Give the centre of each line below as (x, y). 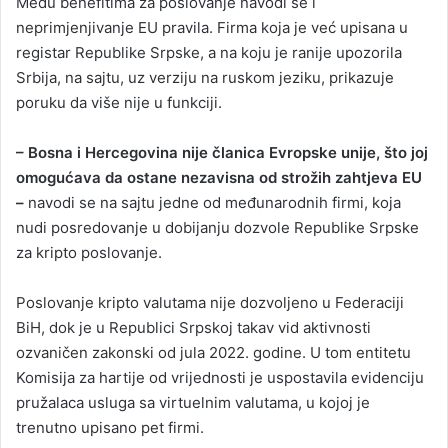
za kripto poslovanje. (89, 252)
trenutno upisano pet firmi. (110, 427)
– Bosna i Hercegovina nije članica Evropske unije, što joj (222, 152)
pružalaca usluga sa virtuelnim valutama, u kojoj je (193, 402)
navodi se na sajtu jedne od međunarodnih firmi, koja (212, 202)
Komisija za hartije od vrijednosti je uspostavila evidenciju (220, 377)
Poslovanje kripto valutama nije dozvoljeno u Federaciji (210, 302)
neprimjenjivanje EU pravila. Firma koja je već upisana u (212, 27)
